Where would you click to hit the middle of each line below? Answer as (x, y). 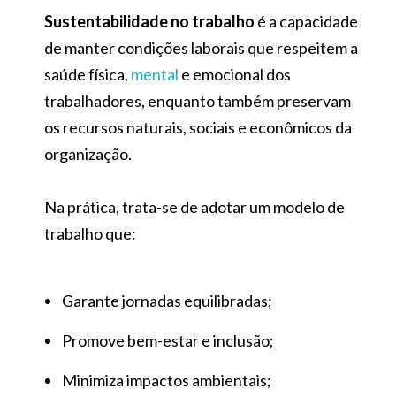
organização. (88, 153)
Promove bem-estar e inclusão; (168, 340)
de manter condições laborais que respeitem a (201, 47)
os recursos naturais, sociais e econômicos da (198, 127)
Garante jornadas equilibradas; (167, 300)
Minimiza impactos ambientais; (167, 380)
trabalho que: (90, 233)
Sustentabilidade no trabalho (149, 21)
